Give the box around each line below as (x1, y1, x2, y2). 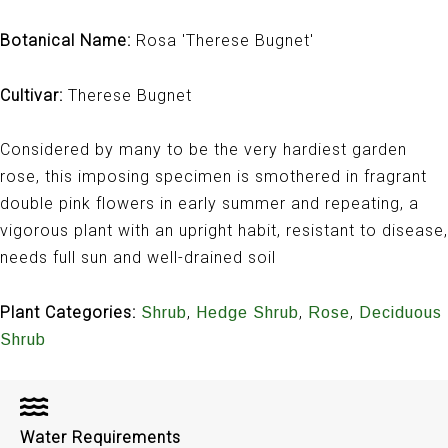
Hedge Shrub (196, 303, 299, 321)
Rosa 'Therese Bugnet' (131, 31, 314, 51)
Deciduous (359, 303, 442, 321)
